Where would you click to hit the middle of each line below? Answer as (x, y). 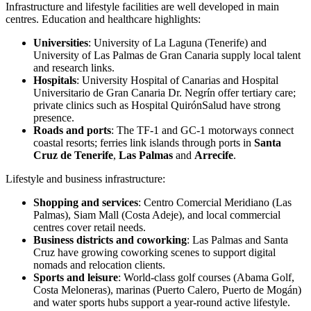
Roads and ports (72, 131)
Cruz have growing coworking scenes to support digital (154, 253)
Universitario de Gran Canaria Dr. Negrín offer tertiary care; (165, 93)
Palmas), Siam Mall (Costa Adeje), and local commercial (157, 215)
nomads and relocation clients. (99, 265)
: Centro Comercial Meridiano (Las (215, 203)
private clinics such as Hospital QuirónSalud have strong (157, 106)
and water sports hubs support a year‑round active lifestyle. (162, 303)
